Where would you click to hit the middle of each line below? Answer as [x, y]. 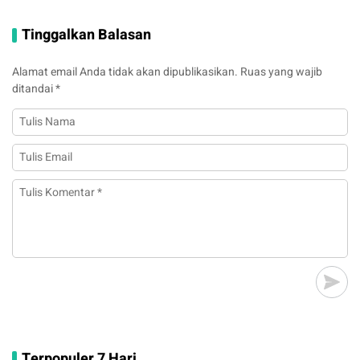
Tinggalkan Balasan [86, 35]
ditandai [34, 88]
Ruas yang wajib [281, 72]
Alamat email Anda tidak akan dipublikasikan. [125, 72]
